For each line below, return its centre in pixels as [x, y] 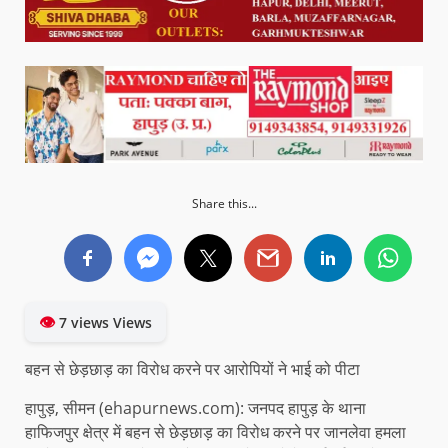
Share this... [224, 204]
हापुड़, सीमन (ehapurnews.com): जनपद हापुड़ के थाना [195, 408]
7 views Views [103, 323]
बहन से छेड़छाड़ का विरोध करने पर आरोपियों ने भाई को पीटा [192, 369]
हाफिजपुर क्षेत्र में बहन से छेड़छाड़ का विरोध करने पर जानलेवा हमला [215, 432]
